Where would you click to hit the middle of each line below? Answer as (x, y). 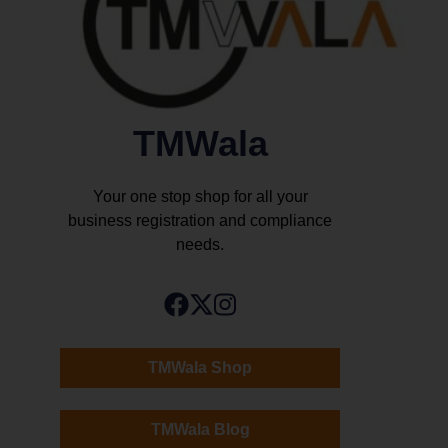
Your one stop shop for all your (200, 197)
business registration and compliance (200, 221)
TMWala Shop (200, 367)
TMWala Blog (200, 429)
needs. (200, 245)
